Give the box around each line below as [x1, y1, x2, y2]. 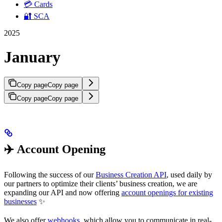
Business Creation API [96, 170, 166, 179]
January [4, 48, 60, 66]
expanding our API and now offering [4, 188, 121, 197]
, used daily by [166, 170, 212, 179]
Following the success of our [4, 170, 96, 179]
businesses [4, 197, 37, 206]
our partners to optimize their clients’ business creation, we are [4, 179, 197, 188]
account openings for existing [121, 188, 213, 197]
